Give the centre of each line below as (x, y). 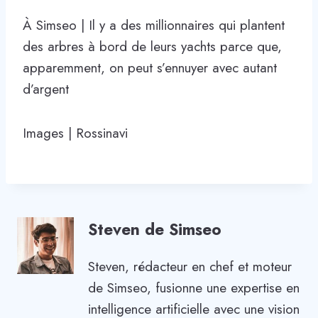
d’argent (46, 89)
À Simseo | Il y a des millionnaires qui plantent (154, 25)
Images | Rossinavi (75, 133)
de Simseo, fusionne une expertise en (194, 288)
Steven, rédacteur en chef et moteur (190, 267)
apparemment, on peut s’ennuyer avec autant (150, 67)
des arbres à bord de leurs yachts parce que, (152, 46)
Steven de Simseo (155, 230)
